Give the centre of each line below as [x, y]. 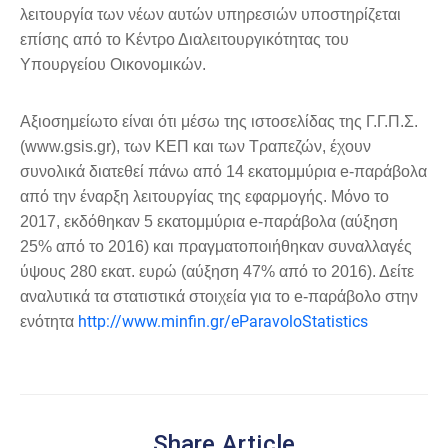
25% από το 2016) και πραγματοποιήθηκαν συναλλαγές [216, 247]
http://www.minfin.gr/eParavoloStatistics [223, 322]
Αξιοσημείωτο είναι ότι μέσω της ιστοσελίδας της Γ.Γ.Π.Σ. [219, 122]
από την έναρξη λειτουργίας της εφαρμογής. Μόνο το [204, 197]
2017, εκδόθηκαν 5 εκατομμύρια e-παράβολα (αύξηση [209, 222]
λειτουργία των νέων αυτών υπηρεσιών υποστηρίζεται [210, 15]
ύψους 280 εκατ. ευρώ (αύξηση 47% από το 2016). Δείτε [217, 272]
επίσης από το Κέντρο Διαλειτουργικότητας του [184, 40]
